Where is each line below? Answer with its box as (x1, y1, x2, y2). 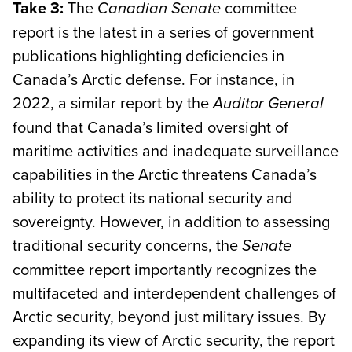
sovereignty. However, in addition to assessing (13, 209, 330, 233)
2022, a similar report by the (13, 90, 213, 114)
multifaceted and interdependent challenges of (13, 280, 336, 304)
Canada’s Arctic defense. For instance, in (13, 67, 295, 90)
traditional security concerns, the (13, 233, 242, 256)
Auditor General (213, 93, 324, 113)
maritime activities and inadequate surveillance (13, 138, 339, 162)
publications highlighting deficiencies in (13, 43, 284, 67)
